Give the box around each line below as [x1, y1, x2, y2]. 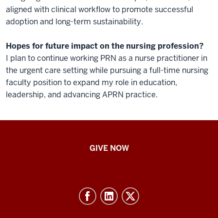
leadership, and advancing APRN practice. [6, 90, 158, 100]
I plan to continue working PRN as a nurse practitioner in [6, 53, 207, 63]
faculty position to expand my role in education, [6, 77, 177, 88]
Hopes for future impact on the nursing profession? [6, 41, 204, 51]
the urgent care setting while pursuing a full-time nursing [6, 65, 208, 75]
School [5, 152, 48, 168]
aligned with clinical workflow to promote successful [6, 4, 193, 15]
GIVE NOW [89, 143, 129, 153]
